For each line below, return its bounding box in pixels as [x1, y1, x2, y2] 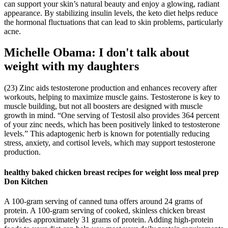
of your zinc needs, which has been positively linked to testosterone [4, 120, 220, 129]
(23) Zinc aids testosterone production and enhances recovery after [4, 83, 217, 93]
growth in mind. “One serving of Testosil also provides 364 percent [4, 111, 219, 120]
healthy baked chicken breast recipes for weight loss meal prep [4, 167, 219, 177]
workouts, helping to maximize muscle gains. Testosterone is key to [4, 93, 220, 102]
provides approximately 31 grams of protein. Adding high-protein [4, 215, 213, 224]
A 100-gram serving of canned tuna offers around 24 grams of [4, 196, 203, 206]
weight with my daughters [4, 60, 139, 73]
